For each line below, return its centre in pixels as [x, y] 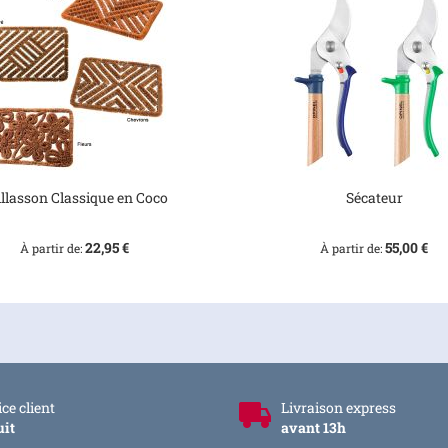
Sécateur [374, 197]
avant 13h [313, 427]
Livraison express [338, 407]
